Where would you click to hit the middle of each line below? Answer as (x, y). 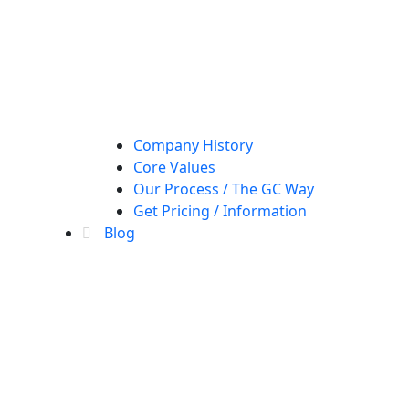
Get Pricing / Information (220, 210)
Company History (193, 145)
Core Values (174, 167)
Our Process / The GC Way (224, 189)
